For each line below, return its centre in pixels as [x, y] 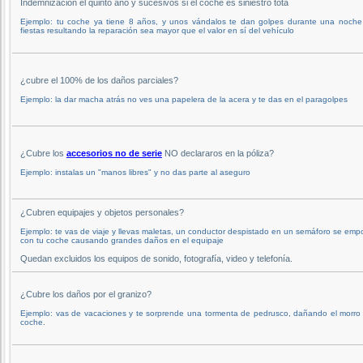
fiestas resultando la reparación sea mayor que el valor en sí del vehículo [157, 30]
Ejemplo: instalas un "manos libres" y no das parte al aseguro [135, 172]
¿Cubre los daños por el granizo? [86, 294]
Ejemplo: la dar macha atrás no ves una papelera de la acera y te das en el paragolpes [184, 99]
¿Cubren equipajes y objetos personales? [102, 212]
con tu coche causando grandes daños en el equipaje [122, 240]
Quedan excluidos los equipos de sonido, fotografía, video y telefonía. [156, 258]
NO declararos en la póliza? [218, 153]
